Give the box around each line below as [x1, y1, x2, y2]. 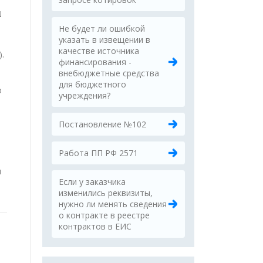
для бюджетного [59, 79, 126, 90]
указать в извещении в [59, 34, 150, 45]
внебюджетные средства [59, 68, 159, 79]
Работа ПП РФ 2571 [59, 147, 138, 159]
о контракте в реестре [59, 210, 150, 221]
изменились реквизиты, [59, 187, 153, 198]
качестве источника [59, 45, 139, 56]
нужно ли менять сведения [59, 198, 167, 210]
